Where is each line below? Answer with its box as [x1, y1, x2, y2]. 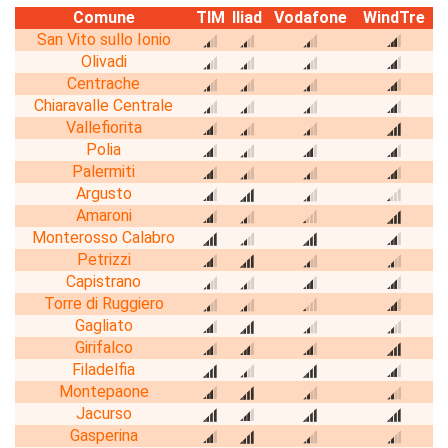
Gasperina [69, 425, 138, 445]
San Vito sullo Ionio [36, 29, 171, 49]
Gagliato [74, 315, 133, 335]
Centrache [67, 73, 140, 93]
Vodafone [273, 7, 347, 27]
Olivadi [80, 51, 127, 71]
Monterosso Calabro [32, 227, 175, 247]
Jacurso [75, 403, 132, 423]
